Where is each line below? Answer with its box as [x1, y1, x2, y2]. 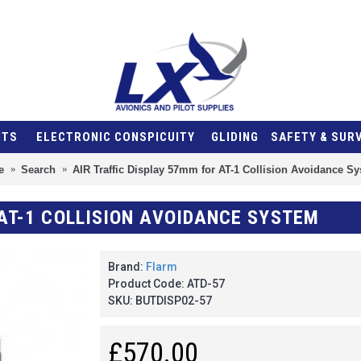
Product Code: [108, 277, 187, 290]
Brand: [108, 260, 146, 273]
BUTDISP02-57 [135, 294, 212, 307]
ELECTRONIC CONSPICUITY [36, 130, 195, 144]
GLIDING [210, 130, 259, 144]
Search [20, 163, 56, 176]
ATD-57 [187, 277, 225, 290]
